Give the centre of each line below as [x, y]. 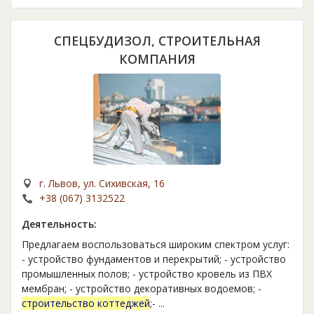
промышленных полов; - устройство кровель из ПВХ [147, 274]
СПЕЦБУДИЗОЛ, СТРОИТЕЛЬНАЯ [157, 41]
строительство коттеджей [86, 303]
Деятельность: [59, 224]
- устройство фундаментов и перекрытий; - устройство [154, 259]
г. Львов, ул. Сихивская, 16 [102, 184]
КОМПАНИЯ [157, 59]
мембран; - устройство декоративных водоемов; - [142, 289]
